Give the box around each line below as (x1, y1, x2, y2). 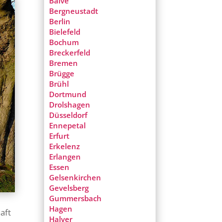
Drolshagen (49, 100, 91, 110)
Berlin (49, 16, 71, 27)
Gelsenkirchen (49, 172, 102, 183)
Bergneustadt (49, 6, 99, 16)
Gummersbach (49, 193, 102, 204)
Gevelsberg (49, 183, 89, 193)
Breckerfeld (49, 48, 91, 58)
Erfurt (49, 131, 70, 141)
